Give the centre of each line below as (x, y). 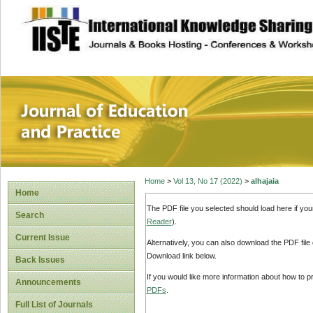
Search (30, 215)
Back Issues (40, 260)
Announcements (48, 282)
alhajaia (264, 181)
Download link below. (181, 256)
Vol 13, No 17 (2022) (208, 181)
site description (135, 22)
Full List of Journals (54, 305)
